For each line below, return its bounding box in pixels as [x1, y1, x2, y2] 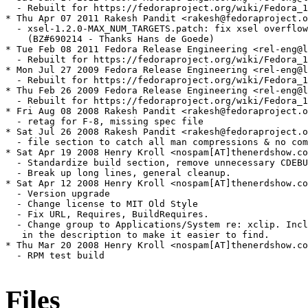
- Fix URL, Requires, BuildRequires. [5, 209, 214, 220]
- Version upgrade [5, 188, 110, 199]
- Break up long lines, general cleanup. [5, 168, 231, 179]
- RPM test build [5, 250, 104, 261]
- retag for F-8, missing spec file [5, 116, 203, 127]
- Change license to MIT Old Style [5, 199, 198, 210]
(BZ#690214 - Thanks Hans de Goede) [5, 34, 214, 45]
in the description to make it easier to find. [5, 230, 269, 241]
